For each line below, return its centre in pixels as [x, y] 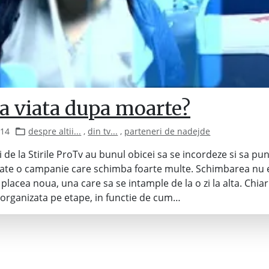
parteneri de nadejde [168, 131]
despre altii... [55, 131]
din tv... [103, 131]
